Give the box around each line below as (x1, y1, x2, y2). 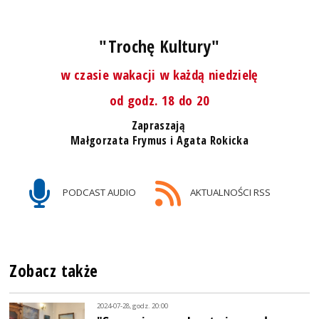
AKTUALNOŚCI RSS (187, 186, 271, 199)
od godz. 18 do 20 (109, 90, 210, 109)
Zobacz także (9, 260, 98, 283)
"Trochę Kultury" (99, 34, 220, 58)
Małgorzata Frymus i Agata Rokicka (70, 132, 249, 148)
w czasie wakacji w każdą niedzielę (61, 66, 258, 84)
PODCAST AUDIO (61, 186, 137, 199)
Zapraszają (131, 117, 188, 133)
